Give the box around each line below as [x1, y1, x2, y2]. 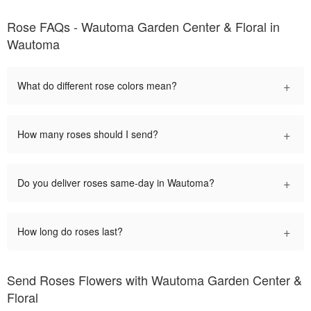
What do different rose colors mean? [17, 78, 177, 92]
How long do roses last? [17, 224, 123, 238]
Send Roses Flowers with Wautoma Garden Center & [7, 270, 302, 289]
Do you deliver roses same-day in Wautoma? [17, 175, 215, 190]
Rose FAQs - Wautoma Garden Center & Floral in [7, 17, 280, 35]
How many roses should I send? [17, 126, 158, 141]
